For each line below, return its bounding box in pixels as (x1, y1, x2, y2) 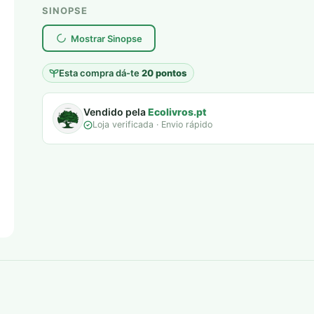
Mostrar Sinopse (70, 32, 142, 44)
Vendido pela (83, 106, 148, 118)
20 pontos (142, 67, 186, 78)
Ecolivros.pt (148, 106, 207, 118)
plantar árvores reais (55, 11, 142, 22)
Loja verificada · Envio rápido (93, 119, 212, 130)
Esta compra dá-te (59, 67, 142, 78)
